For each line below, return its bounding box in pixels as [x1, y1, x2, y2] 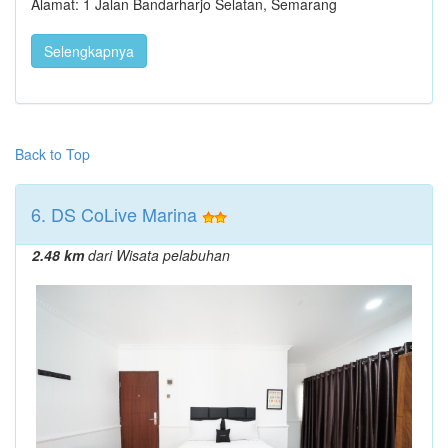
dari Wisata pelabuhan [84, 244, 230, 265]
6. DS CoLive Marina [31, 200, 197, 227]
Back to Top [15, 143, 90, 164]
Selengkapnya [44, 40, 134, 61]
